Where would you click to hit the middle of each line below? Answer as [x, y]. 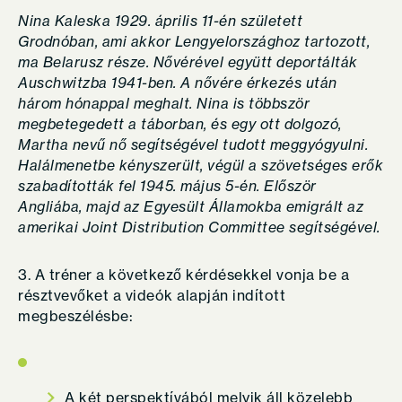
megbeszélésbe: [75, 316]
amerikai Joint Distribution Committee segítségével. [201, 227]
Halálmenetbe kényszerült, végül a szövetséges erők [201, 165]
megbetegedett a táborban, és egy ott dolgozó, [180, 124]
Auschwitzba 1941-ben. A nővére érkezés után [178, 83]
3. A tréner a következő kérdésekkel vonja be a [184, 275]
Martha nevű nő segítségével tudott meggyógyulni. [193, 144]
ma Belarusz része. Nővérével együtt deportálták [188, 62]
